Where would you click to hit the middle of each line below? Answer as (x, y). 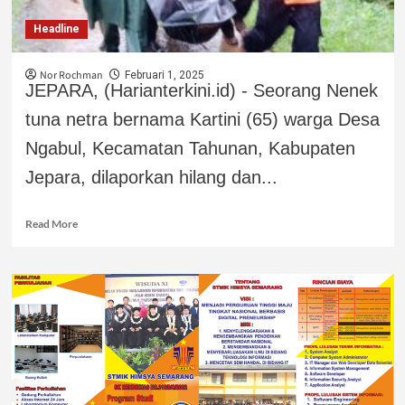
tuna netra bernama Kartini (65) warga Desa (202, 119)
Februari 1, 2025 (164, 75)
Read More (51, 223)
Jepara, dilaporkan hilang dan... (151, 177)
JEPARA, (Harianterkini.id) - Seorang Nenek (201, 90)
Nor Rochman (71, 75)
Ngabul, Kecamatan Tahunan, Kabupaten (190, 148)
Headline (56, 28)
